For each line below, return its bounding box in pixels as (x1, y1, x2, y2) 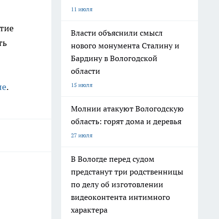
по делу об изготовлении (71, 179, 163, 189)
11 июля (71, 5, 92, 13)
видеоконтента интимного (71, 192, 170, 202)
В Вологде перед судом (71, 154, 154, 164)
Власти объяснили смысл (71, 28, 163, 38)
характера (71, 205, 108, 215)
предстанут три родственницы (71, 167, 183, 176)
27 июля (71, 131, 92, 139)
